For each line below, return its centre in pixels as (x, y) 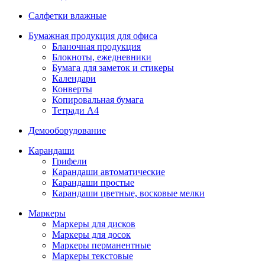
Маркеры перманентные (101, 245)
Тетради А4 (75, 110)
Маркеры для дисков (94, 224)
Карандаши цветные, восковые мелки (128, 193)
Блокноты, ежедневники (102, 57)
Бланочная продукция (96, 46)
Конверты (72, 89)
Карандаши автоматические (109, 172)
